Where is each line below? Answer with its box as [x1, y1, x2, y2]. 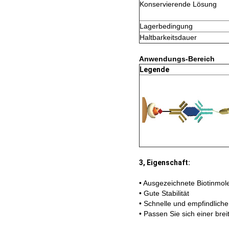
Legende [140, 65, 169, 74]
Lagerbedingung [140, 21, 193, 30]
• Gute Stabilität [139, 189, 189, 197]
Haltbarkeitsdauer [140, 33, 197, 41]
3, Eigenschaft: [139, 158, 190, 167]
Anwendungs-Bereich [139, 54, 215, 63]
